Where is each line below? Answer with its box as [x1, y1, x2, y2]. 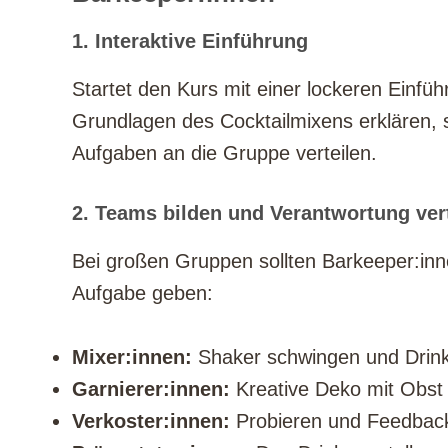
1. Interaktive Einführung [72, 30, 308, 53]
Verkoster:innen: [72, 410, 230, 433]
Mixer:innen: [72, 346, 192, 369]
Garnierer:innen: [72, 378, 230, 401]
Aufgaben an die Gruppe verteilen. [72, 142, 377, 165]
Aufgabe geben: [72, 282, 213, 305]
